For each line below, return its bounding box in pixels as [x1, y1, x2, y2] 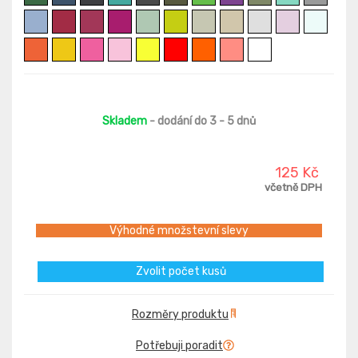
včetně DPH [265, 181, 322, 194]
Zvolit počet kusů [135, 265, 226, 279]
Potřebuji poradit [136, 339, 223, 353]
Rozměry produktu [132, 308, 229, 322]
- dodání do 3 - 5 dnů [147, 114, 256, 129]
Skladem [102, 114, 147, 129]
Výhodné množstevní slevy [109, 224, 249, 238]
